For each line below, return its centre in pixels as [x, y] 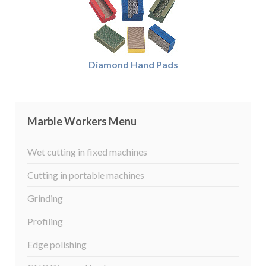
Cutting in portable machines [86, 175]
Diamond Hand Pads [133, 64]
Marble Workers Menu [82, 121]
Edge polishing [57, 244]
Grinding [45, 198]
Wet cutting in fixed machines [87, 152]
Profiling [45, 221]
